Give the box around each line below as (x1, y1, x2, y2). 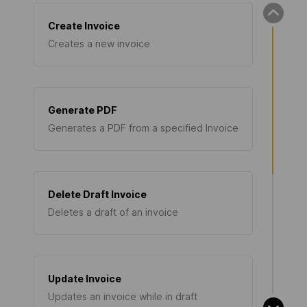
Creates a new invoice (48, 38, 150, 49)
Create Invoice (48, 20, 120, 32)
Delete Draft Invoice (48, 188, 147, 200)
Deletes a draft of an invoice (48, 206, 178, 218)
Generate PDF (48, 104, 117, 116)
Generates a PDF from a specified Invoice (48, 122, 238, 134)
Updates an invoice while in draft (48, 291, 197, 302)
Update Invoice (48, 273, 121, 284)
